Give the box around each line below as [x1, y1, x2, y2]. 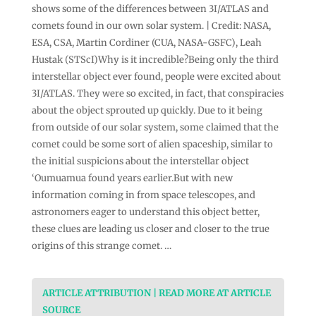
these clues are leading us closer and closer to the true [31, 222, 269, 235]
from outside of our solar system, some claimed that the [31, 121, 279, 133]
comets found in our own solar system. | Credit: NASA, [31, 19, 271, 32]
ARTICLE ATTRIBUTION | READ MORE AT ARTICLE [42, 286, 271, 299]
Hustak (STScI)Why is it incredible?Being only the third [31, 53, 279, 66]
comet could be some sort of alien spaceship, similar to [31, 138, 273, 150]
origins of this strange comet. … [31, 239, 171, 252]
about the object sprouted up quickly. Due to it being [31, 104, 262, 116]
